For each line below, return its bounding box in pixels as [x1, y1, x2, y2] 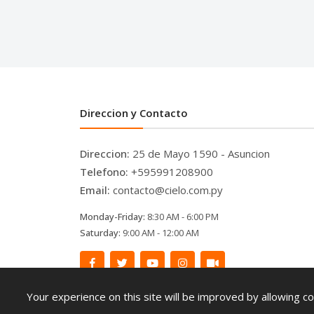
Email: [80, 182, 113, 197]
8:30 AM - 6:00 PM [147, 210, 219, 223]
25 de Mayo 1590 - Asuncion [132, 146, 270, 161]
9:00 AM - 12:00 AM [123, 226, 199, 239]
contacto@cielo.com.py [113, 182, 223, 197]
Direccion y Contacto [80, 105, 188, 120]
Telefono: [80, 164, 131, 179]
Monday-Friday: [80, 210, 147, 223]
